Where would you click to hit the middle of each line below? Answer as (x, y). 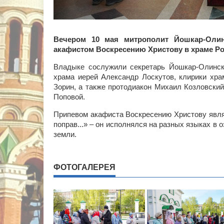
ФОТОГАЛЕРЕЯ (84, 167)
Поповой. (69, 96)
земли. (65, 134)
